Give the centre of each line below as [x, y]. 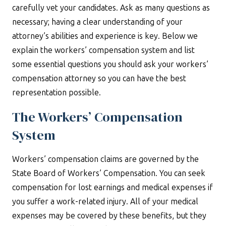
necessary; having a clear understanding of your [97, 22]
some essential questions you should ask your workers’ [110, 64]
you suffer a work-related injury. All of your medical [105, 202]
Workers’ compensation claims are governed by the [105, 159]
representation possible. [56, 93]
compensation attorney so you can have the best [99, 78]
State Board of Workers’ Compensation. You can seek [109, 173]
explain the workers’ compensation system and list [103, 50]
